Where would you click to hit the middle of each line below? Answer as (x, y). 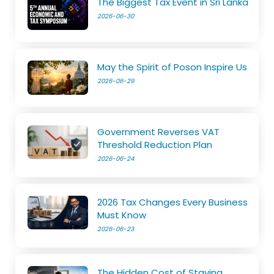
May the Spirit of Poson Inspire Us (172, 67)
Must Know (122, 215)
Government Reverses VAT (159, 131)
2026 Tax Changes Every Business (173, 202)
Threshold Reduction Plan (155, 144)
